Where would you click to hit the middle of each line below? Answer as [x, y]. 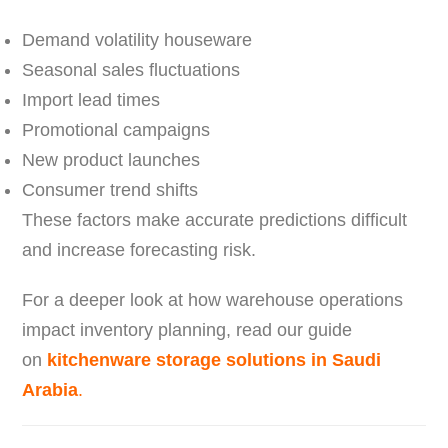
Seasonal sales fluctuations [131, 69]
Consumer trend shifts [110, 189]
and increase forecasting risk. [139, 249]
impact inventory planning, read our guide [187, 329]
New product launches [111, 159]
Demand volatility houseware [137, 39]
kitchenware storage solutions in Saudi [214, 359]
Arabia [50, 389]
